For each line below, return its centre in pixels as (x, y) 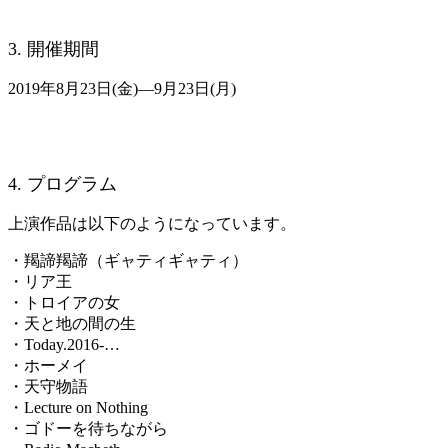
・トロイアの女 (64, 303)
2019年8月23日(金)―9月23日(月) (122, 89)
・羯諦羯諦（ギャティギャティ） (128, 261)
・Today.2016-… (64, 345)
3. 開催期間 (53, 49)
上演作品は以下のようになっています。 (152, 224)
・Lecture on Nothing (78, 408)
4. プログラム (62, 184)
